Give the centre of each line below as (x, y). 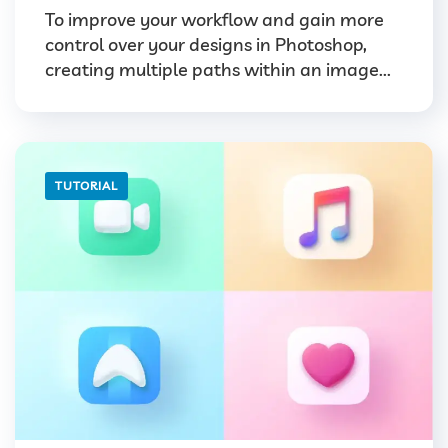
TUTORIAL (86, 185)
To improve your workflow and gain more (214, 19)
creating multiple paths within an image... (218, 69)
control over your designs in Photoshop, (206, 44)
